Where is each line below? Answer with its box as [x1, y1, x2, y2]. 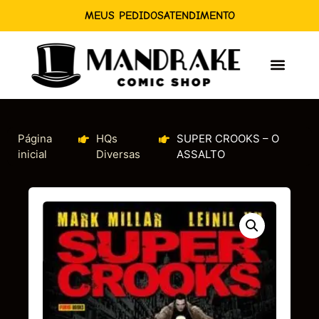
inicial [18, 147, 47, 161]
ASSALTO [177, 147, 226, 161]
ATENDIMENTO [163, 9, 235, 22]
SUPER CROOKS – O [177, 131, 280, 145]
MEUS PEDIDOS [84, 9, 164, 22]
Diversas [96, 147, 141, 161]
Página [18, 131, 52, 145]
